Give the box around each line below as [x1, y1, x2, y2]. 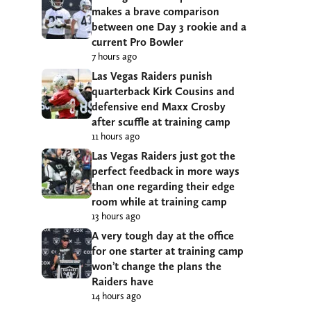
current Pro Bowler [92, 35, 183, 49]
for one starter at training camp [92, 244, 244, 258]
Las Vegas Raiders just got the [92, 149, 235, 162]
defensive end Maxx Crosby [92, 99, 226, 113]
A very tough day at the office [92, 228, 234, 242]
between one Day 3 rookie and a [92, 19, 246, 33]
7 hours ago [92, 50, 137, 62]
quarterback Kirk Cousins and [92, 84, 235, 98]
